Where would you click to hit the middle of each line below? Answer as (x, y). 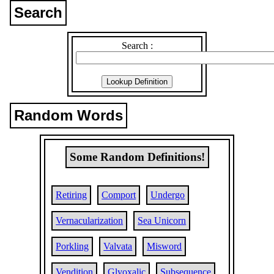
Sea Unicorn (162, 220)
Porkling (72, 246)
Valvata (118, 246)
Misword (165, 246)
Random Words (69, 115)
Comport (119, 195)
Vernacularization (90, 220)
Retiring (72, 195)
